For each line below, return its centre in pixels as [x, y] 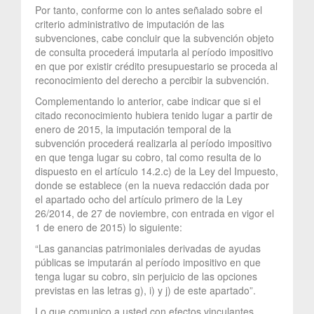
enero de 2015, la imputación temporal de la [133, 129]
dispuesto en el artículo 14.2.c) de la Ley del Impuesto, [157, 171]
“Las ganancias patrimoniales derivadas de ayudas [148, 248]
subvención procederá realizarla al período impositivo [153, 143]
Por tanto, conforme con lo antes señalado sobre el [149, 9]
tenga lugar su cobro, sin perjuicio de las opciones [146, 276]
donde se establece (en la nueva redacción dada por [152, 185]
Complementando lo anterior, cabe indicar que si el [148, 101]
